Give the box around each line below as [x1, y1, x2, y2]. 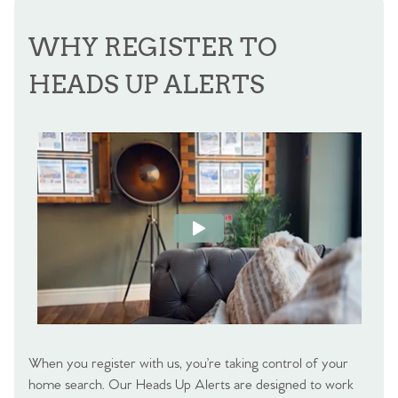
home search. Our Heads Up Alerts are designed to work [28, 377, 354, 394]
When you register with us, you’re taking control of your [28, 355, 348, 373]
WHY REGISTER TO [28, 32, 277, 63]
